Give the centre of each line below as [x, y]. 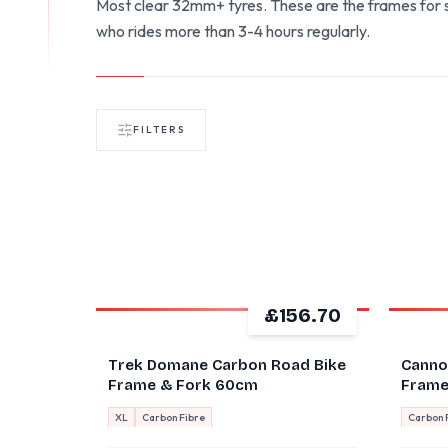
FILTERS [159, 129]
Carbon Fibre [173, 417]
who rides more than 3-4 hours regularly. [233, 31]
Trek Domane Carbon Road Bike [227, 365]
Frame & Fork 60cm [183, 385]
